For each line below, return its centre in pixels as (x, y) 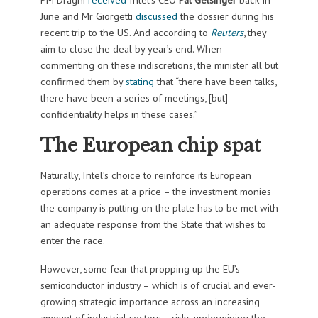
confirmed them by (83, 82)
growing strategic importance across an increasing (150, 302)
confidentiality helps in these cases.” (119, 114)
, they (254, 33)
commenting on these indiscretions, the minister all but (159, 65)
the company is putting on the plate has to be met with (159, 207)
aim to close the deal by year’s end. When (131, 49)
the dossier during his (225, 16)
